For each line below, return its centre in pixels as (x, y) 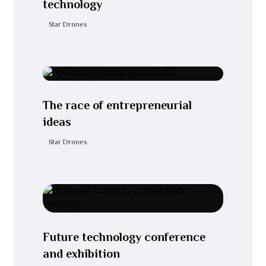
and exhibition (82, 255)
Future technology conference (124, 238)
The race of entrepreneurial (118, 107)
